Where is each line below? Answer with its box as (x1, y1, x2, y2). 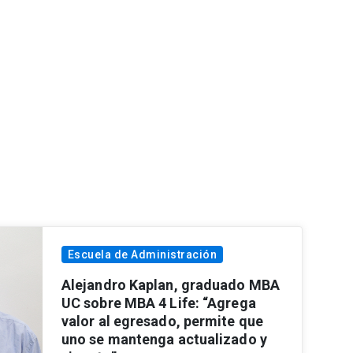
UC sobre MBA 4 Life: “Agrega (61, 294, 256, 311)
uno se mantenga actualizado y (61, 330, 267, 347)
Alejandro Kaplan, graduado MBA (61, 276, 280, 293)
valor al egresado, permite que (61, 312, 263, 329)
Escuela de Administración (67, 247, 217, 261)
